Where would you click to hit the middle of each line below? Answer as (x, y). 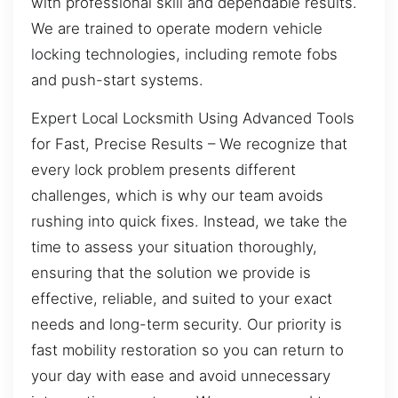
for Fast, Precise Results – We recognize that (189, 144)
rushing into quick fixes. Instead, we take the (189, 222)
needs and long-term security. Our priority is (187, 325)
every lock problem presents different (163, 170)
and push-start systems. (117, 80)
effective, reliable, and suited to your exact (182, 299)
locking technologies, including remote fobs (184, 54)
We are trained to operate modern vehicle (177, 28)
